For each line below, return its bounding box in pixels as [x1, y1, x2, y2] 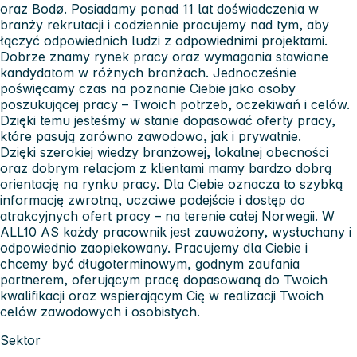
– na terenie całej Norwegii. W [151, 207, 335, 224]
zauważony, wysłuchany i [194, 223, 351, 240]
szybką [300, 175, 343, 192]
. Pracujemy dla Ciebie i [167, 239, 308, 256]
